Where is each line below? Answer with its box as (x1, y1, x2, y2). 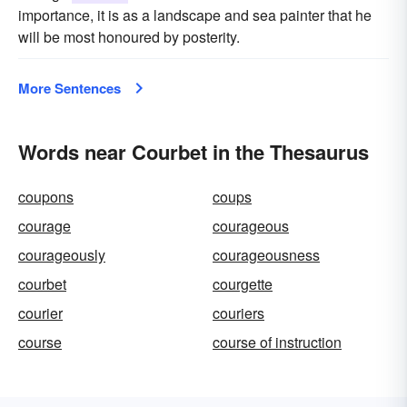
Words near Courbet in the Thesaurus (18, 137, 369, 166)
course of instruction (213, 332, 342, 352)
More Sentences (18, 78, 121, 98)
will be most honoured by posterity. (18, 26, 240, 47)
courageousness (213, 244, 320, 265)
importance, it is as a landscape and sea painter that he (18, 5, 372, 25)
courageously (18, 244, 105, 265)
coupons (18, 186, 74, 207)
